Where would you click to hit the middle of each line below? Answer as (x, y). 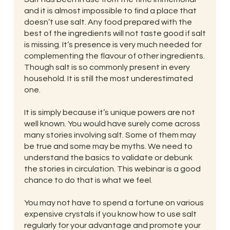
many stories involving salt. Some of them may (110, 135)
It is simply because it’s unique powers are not (109, 113)
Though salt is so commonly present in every (107, 68)
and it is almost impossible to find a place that (110, 11)
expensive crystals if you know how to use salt (110, 214)
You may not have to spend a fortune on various (114, 203)
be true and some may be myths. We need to (108, 147)
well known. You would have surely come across (112, 124)
